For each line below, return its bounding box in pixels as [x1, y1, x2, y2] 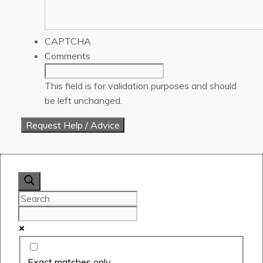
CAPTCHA [45, 35, 91, 47]
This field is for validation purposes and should [45, 79, 237, 92]
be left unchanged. [45, 94, 122, 106]
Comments [45, 49, 90, 62]
